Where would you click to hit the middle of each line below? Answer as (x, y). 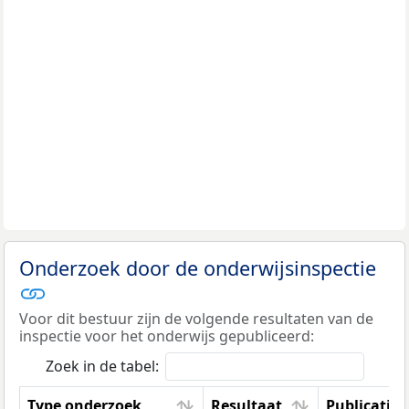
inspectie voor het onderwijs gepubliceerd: (167, 336)
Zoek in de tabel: (102, 367)
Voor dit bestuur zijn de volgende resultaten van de (196, 319)
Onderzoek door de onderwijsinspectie (198, 267)
